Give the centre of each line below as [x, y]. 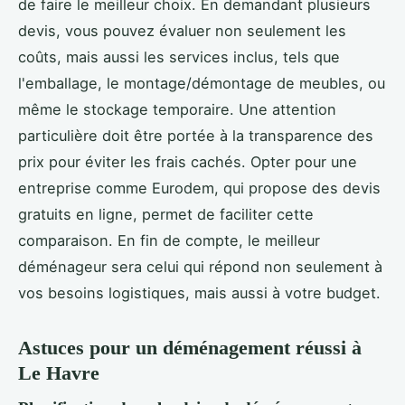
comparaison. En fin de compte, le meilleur [169, 240]
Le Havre [59, 372]
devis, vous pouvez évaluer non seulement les [182, 30]
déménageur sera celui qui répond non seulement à [200, 266]
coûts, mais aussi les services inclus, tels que [179, 57]
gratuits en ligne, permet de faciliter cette [166, 214]
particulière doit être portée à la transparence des [196, 135]
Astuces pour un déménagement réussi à [190, 347]
